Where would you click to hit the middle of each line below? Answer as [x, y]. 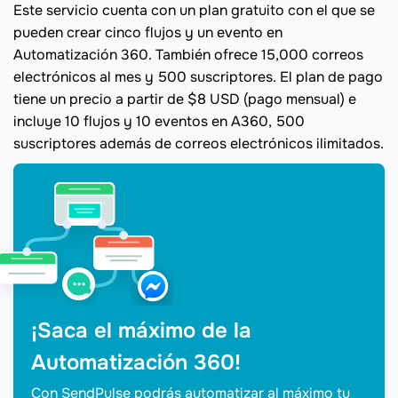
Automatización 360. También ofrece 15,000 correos [188, 55]
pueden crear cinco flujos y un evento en [148, 32]
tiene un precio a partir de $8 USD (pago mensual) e [185, 99]
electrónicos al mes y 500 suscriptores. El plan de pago [198, 77]
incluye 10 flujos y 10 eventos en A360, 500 [159, 121]
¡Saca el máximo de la [141, 330]
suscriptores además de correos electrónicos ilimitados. [199, 143]
